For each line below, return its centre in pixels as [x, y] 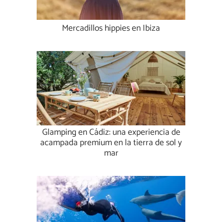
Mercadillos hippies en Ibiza [111, 29]
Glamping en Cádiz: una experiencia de [111, 133]
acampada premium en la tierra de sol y [111, 143]
